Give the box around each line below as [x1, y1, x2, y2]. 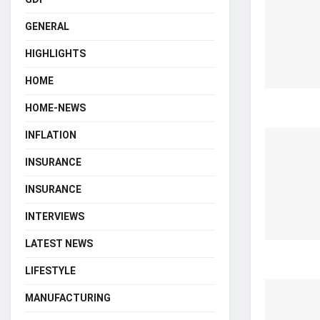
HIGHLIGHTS [25, 48, 86, 60]
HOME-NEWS [25, 102, 86, 114]
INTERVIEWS [25, 211, 84, 223]
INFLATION [25, 129, 76, 141]
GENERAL [25, 21, 69, 33]
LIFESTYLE [25, 265, 76, 277]
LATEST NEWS [25, 238, 93, 250]
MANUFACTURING [25, 292, 111, 304]
